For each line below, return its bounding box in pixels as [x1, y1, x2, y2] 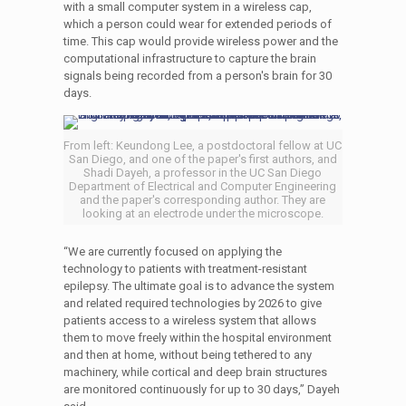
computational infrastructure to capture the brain [63, 52, 316, 65]
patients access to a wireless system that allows [63, 314, 316, 327]
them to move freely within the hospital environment [63, 331, 332, 344]
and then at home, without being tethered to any [63, 348, 312, 362]
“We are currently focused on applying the [63, 245, 282, 258]
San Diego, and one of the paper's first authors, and [68, 152, 337, 166]
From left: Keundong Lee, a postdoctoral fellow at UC [63, 139, 343, 152]
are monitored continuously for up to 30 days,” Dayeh [63, 382, 340, 396]
